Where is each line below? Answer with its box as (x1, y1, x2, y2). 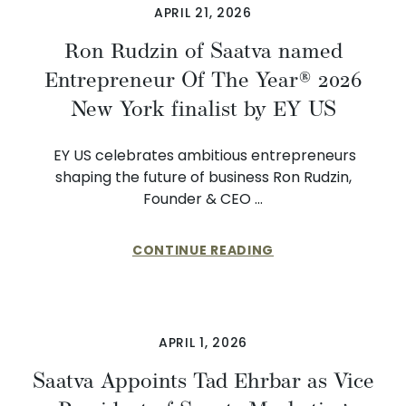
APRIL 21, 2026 (154, 4, 252, 22)
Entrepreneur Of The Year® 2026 (44, 61, 362, 99)
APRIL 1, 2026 (158, 333, 248, 352)
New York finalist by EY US (70, 90, 336, 128)
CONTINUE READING (131, 241, 275, 259)
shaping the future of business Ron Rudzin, (54, 167, 352, 188)
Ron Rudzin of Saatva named (63, 32, 343, 70)
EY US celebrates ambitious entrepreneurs (50, 145, 356, 166)
